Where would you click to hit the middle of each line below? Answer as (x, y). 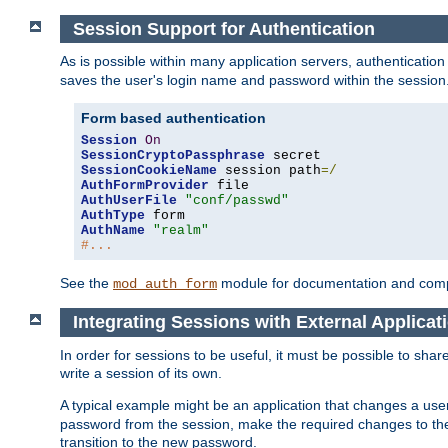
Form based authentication (173, 118)
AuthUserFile (129, 201)
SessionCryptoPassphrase (173, 156)
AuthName (113, 231)
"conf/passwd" (237, 201)
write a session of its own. (141, 372)
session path (269, 171)
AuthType (113, 216)
